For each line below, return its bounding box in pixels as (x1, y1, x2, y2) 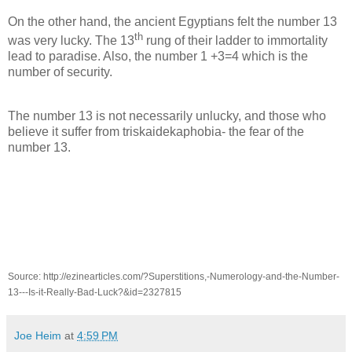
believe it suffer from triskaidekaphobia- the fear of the (8, 124, 304, 138)
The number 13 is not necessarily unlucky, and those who (8, 108, 326, 123)
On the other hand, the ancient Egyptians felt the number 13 (8, 14, 337, 28)
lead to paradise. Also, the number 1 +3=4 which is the (8, 49, 308, 63)
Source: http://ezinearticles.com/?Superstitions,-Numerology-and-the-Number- (8, 271, 339, 282)
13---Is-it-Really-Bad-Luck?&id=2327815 (8, 287, 181, 298)
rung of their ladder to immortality (143, 33, 328, 47)
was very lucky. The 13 (8, 33, 134, 47)
